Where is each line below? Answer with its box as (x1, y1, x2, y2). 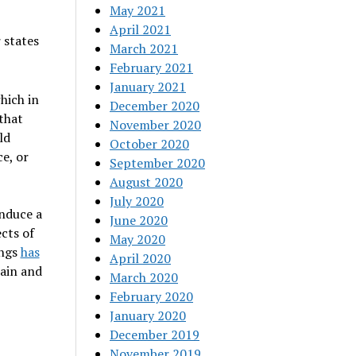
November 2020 (110, 116, 202, 133)
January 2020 (110, 307, 187, 324)
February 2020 (110, 288, 194, 305)
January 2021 (110, 78, 187, 95)
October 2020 (110, 135, 190, 153)
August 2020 (110, 173, 184, 191)
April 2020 (110, 250, 172, 267)
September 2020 (110, 154, 206, 172)
